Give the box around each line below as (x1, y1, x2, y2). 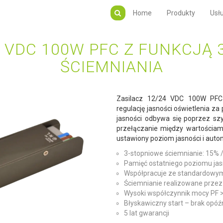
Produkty (166, 9, 195, 17)
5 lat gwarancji (124, 209, 169, 218)
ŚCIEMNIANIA (60, 57, 163, 76)
